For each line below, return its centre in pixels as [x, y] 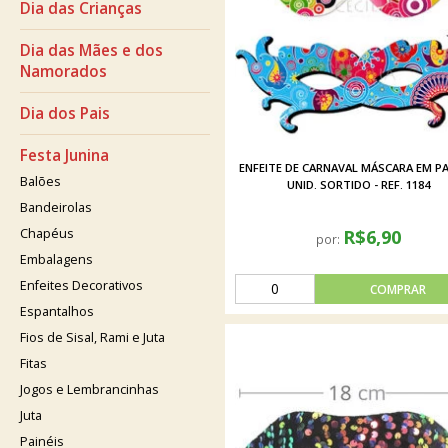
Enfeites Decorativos [81, 285]
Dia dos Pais [65, 113]
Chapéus [47, 233]
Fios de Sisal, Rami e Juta [92, 337]
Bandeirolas [56, 207]
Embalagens [56, 259]
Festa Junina [64, 155]
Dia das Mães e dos [91, 50]
